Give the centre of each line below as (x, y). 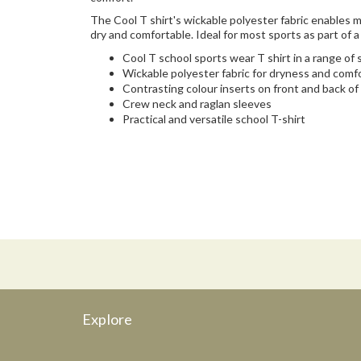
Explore (107, 319)
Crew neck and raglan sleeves (197, 104)
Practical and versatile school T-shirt (214, 119)
